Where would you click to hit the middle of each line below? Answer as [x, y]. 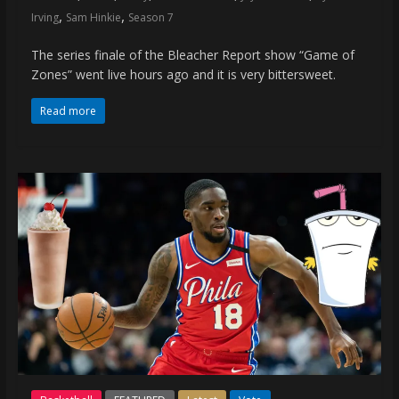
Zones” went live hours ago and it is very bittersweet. [183, 74]
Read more [68, 110]
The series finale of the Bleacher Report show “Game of [192, 54]
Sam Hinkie [93, 17]
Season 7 [151, 17]
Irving [45, 17]
